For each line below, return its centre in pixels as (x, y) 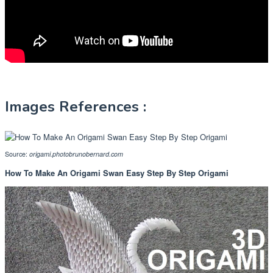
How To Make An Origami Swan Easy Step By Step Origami (117, 172)
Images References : (76, 106)
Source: (17, 154)
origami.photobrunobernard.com (76, 154)
